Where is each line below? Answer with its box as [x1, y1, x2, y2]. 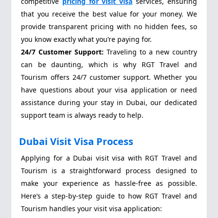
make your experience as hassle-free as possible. [21, 179, 197, 188]
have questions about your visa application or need [21, 85, 197, 94]
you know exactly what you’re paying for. [21, 34, 152, 44]
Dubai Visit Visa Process [19, 134, 136, 148]
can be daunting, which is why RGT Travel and [21, 59, 197, 69]
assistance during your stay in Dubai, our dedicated [21, 97, 197, 107]
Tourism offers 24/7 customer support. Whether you [21, 72, 197, 82]
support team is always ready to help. [21, 110, 144, 120]
